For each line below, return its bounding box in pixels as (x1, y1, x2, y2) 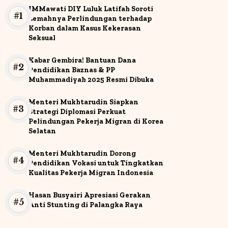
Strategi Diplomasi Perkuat (28, 107, 126, 116)
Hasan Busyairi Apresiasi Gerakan (28, 190, 151, 199)
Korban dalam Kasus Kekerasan (28, 23, 141, 33)
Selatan (28, 126, 56, 135)
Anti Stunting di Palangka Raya (28, 200, 142, 209)
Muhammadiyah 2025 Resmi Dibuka (28, 75, 154, 84)
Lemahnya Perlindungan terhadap (28, 14, 152, 23)
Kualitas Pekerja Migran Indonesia (28, 168, 153, 177)
